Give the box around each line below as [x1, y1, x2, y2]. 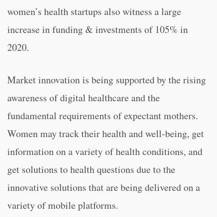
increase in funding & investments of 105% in [7, 23, 188, 36]
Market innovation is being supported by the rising [7, 73, 206, 86]
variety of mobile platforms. [7, 199, 118, 212]
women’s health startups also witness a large [7, 5, 181, 18]
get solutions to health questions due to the [7, 163, 175, 176]
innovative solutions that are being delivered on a [7, 181, 200, 194]
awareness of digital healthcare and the [7, 91, 160, 104]
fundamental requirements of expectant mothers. [7, 109, 198, 122]
